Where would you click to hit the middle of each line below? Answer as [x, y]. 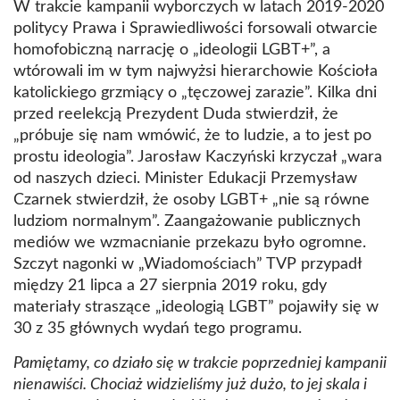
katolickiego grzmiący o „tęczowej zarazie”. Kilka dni [195, 93]
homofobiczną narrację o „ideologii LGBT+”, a [172, 50]
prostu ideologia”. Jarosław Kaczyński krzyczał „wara [198, 158]
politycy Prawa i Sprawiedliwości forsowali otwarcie [196, 29]
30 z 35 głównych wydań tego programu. [158, 329]
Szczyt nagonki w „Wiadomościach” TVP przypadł [187, 265]
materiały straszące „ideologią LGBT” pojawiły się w [196, 308]
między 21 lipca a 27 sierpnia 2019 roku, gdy [170, 286]
